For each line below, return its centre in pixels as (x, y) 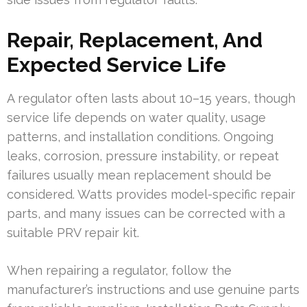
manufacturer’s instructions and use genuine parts (153, 289)
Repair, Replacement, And (135, 40)
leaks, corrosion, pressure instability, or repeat (143, 156)
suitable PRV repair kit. (73, 232)
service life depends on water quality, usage (136, 117)
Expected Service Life (116, 64)
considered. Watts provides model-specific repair (151, 194)
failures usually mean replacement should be (139, 175)
